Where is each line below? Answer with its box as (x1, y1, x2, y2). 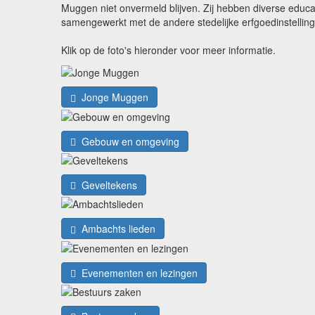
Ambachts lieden (79, 221, 155, 236)
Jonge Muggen (79, 90, 148, 105)
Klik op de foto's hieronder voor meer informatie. (61, 43, 276, 57)
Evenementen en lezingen (79, 265, 198, 280)
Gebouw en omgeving (79, 134, 179, 148)
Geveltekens (79, 177, 137, 192)
